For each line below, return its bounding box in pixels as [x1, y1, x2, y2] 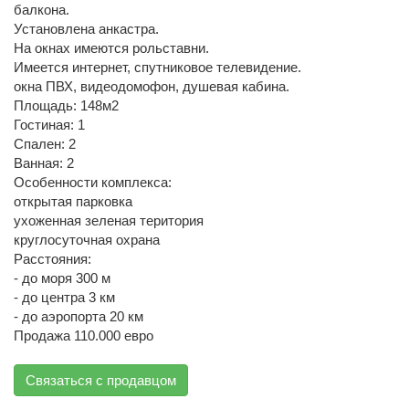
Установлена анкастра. [14, 20, 159, 37]
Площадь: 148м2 [14, 97, 119, 113]
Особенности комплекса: [14, 173, 172, 190]
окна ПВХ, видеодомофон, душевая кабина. [14, 78, 289, 94]
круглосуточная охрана [14, 231, 160, 247]
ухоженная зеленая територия [14, 212, 204, 228]
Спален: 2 [14, 135, 76, 152]
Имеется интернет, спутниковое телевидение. [14, 58, 301, 75]
